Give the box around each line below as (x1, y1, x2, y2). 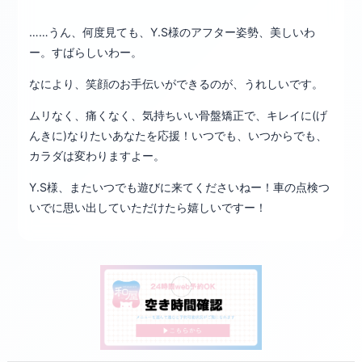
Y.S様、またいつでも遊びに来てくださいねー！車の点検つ (29, 180, 330, 195)
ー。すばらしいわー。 (29, 45, 143, 60)
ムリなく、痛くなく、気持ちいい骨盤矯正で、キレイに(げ (29, 108, 328, 123)
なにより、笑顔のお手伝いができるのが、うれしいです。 (29, 77, 324, 91)
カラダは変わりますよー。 (29, 149, 166, 163)
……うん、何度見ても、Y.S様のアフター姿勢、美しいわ (29, 25, 316, 40)
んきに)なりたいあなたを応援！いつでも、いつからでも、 (29, 128, 328, 143)
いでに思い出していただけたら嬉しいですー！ (29, 200, 267, 215)
